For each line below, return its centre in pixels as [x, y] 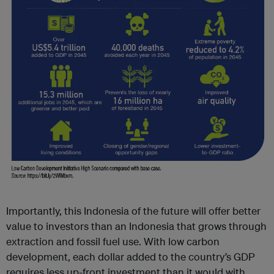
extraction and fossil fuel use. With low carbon [113, 242]
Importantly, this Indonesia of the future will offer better [133, 211]
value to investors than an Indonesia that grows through [136, 226]
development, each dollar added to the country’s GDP [131, 257]
